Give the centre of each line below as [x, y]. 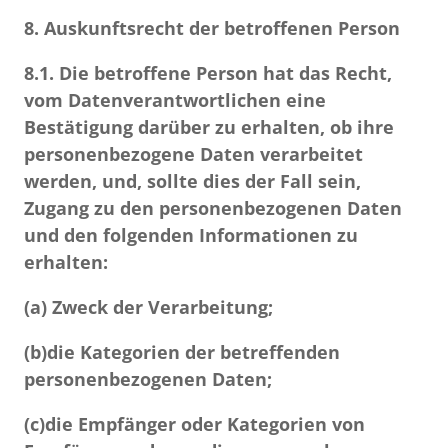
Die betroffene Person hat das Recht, [223, 73]
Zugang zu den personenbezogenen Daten [213, 208]
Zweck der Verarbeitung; [160, 307]
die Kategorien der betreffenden [193, 352]
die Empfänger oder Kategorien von [205, 424]
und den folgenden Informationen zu [191, 235]
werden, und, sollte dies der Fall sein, [192, 181]
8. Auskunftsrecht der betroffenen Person [212, 28]
